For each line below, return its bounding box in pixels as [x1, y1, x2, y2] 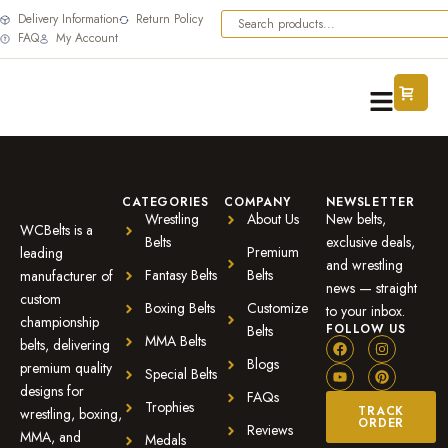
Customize [246, 298, 308, 318]
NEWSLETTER [326, 193, 415, 211]
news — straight [326, 278, 417, 298]
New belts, [326, 209, 386, 229]
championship [20, 312, 99, 332]
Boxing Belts [144, 298, 215, 318]
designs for [20, 381, 84, 401]
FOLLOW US [326, 320, 406, 338]
